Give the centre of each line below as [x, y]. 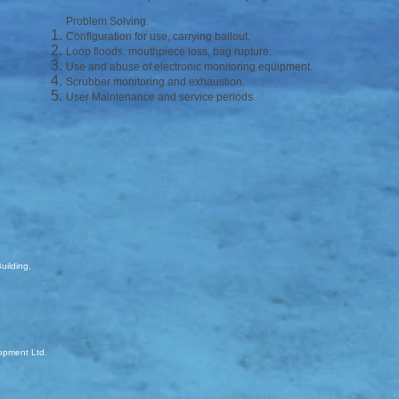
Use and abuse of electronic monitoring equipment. [189, 67]
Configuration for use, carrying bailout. [158, 37]
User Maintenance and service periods [159, 97]
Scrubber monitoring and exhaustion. [155, 82]
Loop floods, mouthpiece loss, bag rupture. [169, 52]
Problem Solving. [107, 21]
